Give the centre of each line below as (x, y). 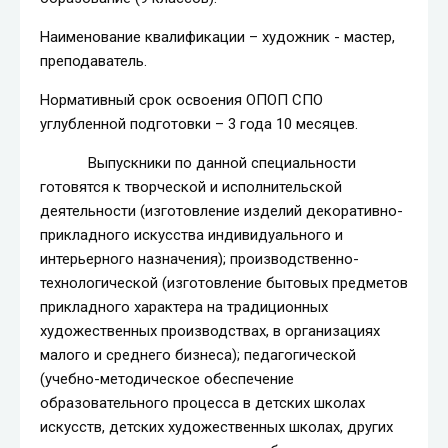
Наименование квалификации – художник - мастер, (217, 37)
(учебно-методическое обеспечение (167, 379)
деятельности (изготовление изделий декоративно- (221, 211)
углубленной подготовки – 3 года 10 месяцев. (199, 124)
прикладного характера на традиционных (184, 307)
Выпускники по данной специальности (198, 163)
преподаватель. (93, 61)
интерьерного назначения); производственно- (199, 259)
